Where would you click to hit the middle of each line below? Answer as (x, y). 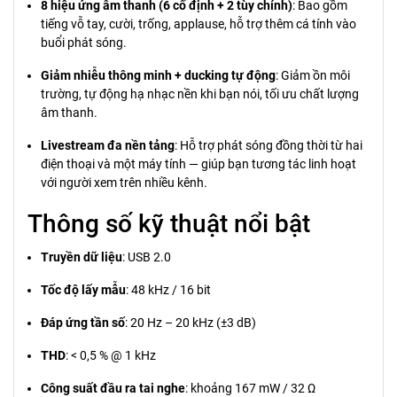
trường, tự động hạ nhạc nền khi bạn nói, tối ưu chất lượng (200, 94)
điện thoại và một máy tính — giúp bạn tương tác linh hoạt (198, 164)
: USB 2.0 (147, 257)
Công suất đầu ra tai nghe (113, 388)
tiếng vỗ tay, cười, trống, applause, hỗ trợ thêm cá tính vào (198, 24)
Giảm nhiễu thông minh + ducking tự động (158, 75)
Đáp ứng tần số (83, 323)
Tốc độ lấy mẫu (83, 290)
